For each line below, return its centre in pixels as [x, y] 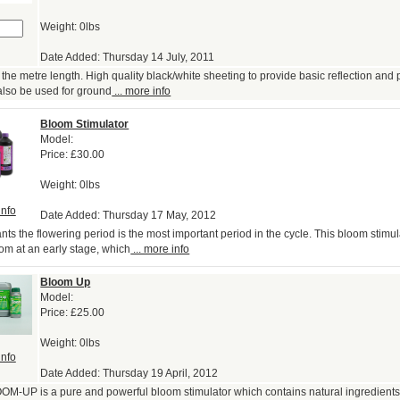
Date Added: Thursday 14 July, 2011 [128, 58]
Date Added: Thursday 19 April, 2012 [129, 374]
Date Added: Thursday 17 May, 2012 [129, 216]
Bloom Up [66, 283]
